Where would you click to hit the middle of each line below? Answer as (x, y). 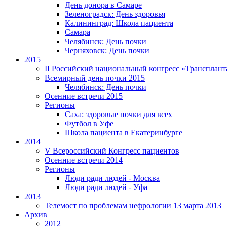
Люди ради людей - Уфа (106, 187)
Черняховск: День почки (107, 50)
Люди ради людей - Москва (112, 178)
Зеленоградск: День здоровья (115, 14)
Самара (78, 32)
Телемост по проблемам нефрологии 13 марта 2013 (133, 205)
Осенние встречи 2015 (84, 96)
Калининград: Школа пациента (119, 23)
